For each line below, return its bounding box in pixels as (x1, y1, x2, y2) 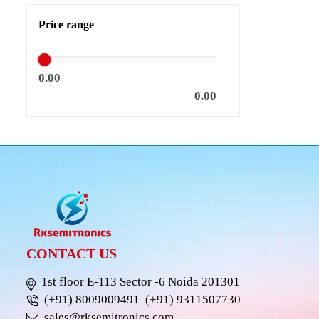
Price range (38, 19, 94, 31)
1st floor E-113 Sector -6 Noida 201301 (36, 275, 240, 289)
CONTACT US (26, 246, 117, 262)
